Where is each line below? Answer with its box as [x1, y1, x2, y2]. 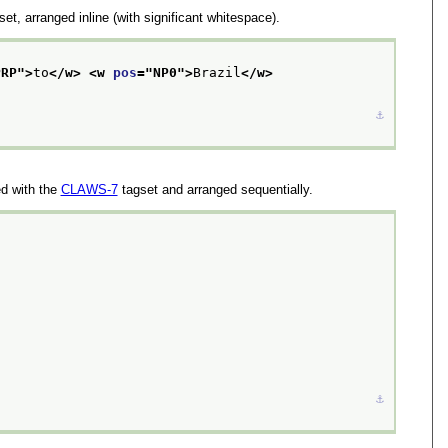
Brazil [192, 65, 241, 81]
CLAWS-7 [60, 182, 118, 198]
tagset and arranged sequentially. [117, 182, 313, 198]
